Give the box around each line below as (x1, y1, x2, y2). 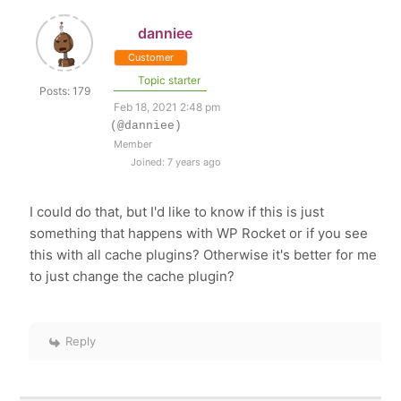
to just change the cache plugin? (30, 268, 235, 285)
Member (114, 138, 153, 150)
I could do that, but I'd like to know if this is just (30, 203, 325, 220)
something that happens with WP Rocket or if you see (30, 225, 369, 242)
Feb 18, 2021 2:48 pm (114, 100, 221, 114)
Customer (128, 51, 175, 64)
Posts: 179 (38, 84, 90, 98)
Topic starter (135, 73, 201, 87)
